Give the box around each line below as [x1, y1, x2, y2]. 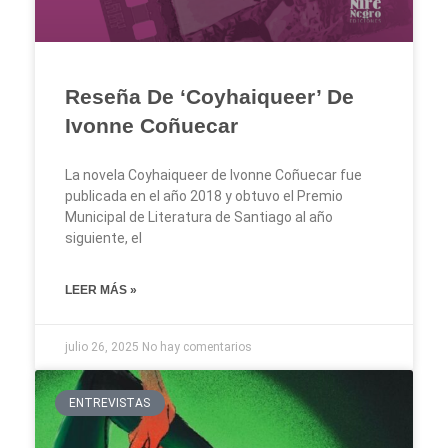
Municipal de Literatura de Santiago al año [65, 209, 333, 226]
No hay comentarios [142, 340, 252, 355]
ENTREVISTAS [69, 396, 151, 411]
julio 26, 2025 [65, 340, 142, 355]
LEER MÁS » [65, 283, 137, 298]
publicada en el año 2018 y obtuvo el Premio [65, 188, 343, 205]
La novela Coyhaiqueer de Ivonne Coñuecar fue [65, 167, 362, 184]
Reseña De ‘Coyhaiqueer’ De [65, 85, 354, 109]
